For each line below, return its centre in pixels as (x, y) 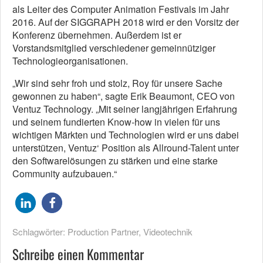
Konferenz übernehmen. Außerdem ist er (97, 35)
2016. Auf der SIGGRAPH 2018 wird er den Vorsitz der (126, 22)
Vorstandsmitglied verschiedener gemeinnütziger (114, 48)
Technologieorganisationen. (70, 61)
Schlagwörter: (40, 232)
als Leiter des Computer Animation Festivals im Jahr (121, 9)
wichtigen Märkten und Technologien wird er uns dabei (126, 135)
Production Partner (103, 232)
